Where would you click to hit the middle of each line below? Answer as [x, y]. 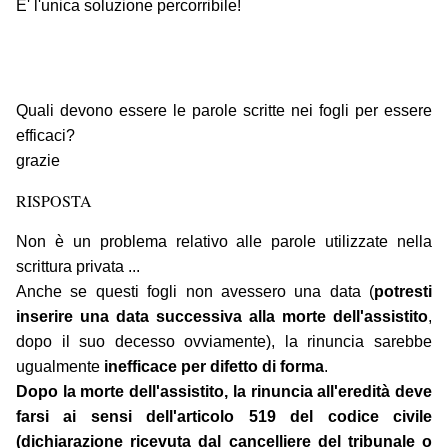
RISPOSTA [54, 201]
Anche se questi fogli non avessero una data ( [195, 292]
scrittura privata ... [78, 267]
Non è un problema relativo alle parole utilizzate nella [224, 242]
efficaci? [45, 136]
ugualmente [60, 367]
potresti [403, 292]
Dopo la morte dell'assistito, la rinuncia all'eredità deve [224, 392]
